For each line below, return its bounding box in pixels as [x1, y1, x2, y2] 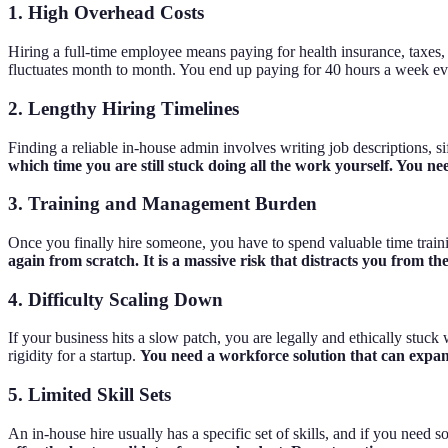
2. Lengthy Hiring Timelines [8, 97, 239, 119]
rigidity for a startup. [8, 347, 140, 365]
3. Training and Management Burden [8, 193, 317, 215]
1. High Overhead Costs [8, 2, 204, 24]
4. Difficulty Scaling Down [8, 288, 223, 310]
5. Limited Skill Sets [8, 384, 171, 406]
